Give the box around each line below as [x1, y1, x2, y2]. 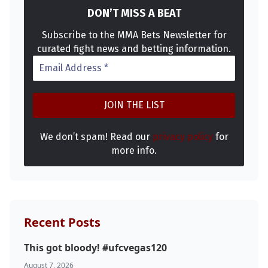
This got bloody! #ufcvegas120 [24, 241, 167, 255]
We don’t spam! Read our [39, 131, 153, 143]
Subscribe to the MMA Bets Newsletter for [41, 29, 227, 41]
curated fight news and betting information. [37, 43, 231, 55]
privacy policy [152, 131, 213, 143]
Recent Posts [24, 214, 100, 231]
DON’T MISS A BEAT [87, 6, 181, 20]
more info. [111, 145, 157, 157]
